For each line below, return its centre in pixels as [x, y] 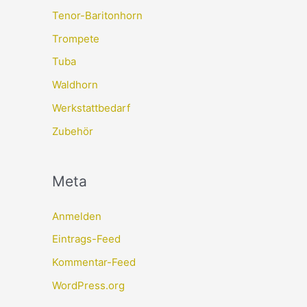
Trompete [76, 38]
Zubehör [73, 131]
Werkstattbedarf [91, 108]
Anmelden [77, 216]
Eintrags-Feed [86, 239]
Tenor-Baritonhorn [97, 15]
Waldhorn [75, 85]
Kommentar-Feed [94, 262]
